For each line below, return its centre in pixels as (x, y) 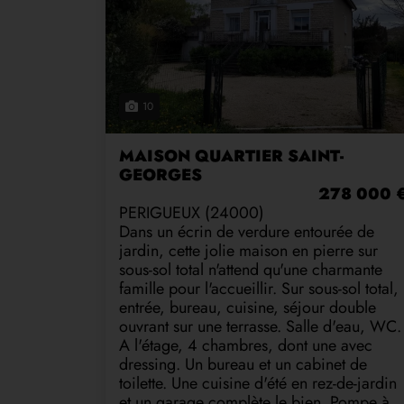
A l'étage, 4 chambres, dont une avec (246, 345)
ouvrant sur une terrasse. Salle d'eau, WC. (260, 326)
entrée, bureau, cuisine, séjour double (248, 307)
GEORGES (161, 174)
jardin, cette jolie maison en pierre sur (248, 250)
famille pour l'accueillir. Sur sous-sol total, (259, 288)
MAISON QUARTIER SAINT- (231, 156)
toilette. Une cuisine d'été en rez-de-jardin (258, 383)
